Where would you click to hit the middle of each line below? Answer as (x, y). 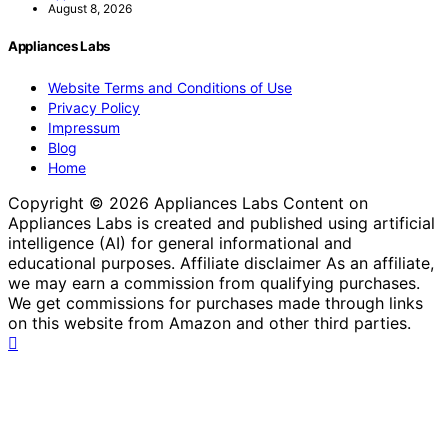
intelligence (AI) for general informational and (180, 242)
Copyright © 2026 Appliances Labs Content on (188, 202)
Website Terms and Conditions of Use (170, 87)
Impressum (84, 127)
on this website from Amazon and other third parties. (209, 322)
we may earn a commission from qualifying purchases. (214, 282)
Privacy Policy (94, 107)
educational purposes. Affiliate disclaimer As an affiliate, (221, 262)
